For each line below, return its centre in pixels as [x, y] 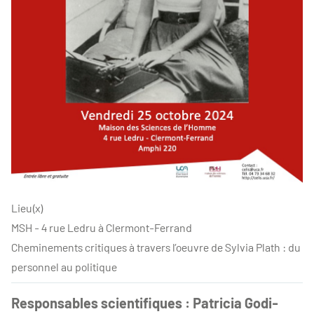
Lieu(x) [27, 207]
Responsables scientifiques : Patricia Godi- [145, 302]
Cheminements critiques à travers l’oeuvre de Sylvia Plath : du [156, 247]
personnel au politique [64, 266]
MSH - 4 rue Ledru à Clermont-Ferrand [102, 227]
